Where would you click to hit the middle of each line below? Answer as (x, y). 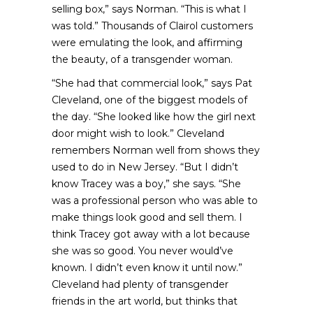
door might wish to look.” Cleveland (138, 133)
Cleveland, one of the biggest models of (150, 100)
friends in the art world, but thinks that (145, 301)
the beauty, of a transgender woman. (142, 59)
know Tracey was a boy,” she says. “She (146, 184)
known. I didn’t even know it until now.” (147, 268)
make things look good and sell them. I (147, 217)
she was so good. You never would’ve (143, 251)
